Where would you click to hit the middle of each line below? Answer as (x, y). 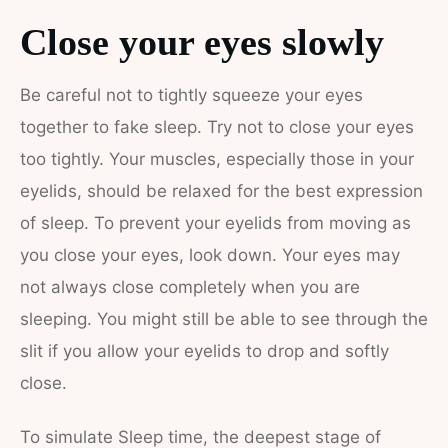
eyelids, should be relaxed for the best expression (221, 191)
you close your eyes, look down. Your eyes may (210, 255)
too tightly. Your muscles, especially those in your (217, 159)
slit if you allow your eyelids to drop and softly (204, 351)
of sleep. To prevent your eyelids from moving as (215, 223)
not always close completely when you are (190, 287)
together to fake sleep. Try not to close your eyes (217, 127)
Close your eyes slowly (202, 42)
